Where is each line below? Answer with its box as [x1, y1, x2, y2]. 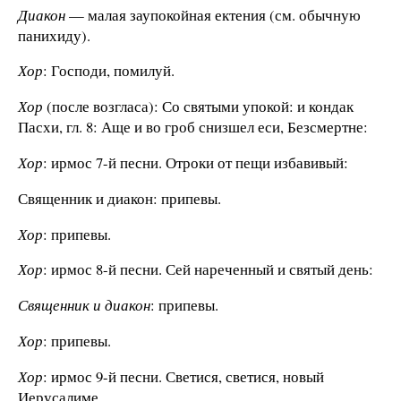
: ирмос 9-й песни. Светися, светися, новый [43, 365, 324, 387]
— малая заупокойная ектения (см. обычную [65, 4, 361, 25]
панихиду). [18, 24, 90, 46]
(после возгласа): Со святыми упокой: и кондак [43, 96, 354, 117]
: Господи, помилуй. [43, 60, 175, 81]
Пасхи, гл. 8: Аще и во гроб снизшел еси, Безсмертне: [18, 116, 368, 138]
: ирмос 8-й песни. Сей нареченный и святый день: [43, 259, 373, 280]
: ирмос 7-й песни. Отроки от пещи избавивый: [43, 152, 348, 173]
